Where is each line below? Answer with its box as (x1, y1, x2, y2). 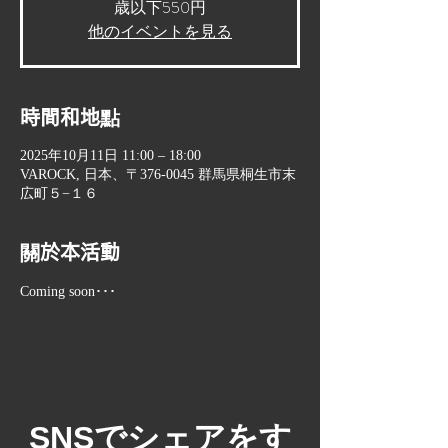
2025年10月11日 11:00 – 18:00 (20, 147, 201, 163)
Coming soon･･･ (20, 283, 116, 299)
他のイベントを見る (88, 19, 232, 43)
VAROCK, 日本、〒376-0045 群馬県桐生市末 (20, 166, 296, 182)
